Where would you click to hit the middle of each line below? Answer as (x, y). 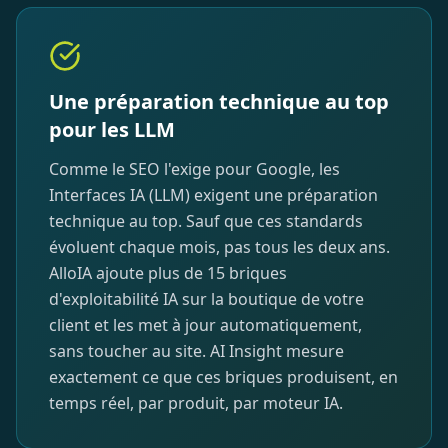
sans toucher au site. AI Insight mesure (196, 350)
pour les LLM (112, 129)
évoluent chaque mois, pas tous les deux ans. (219, 246)
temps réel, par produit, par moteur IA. (196, 402)
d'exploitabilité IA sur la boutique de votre (206, 298)
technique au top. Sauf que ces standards (206, 220)
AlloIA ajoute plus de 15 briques (168, 272)
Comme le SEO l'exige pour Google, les (194, 168)
